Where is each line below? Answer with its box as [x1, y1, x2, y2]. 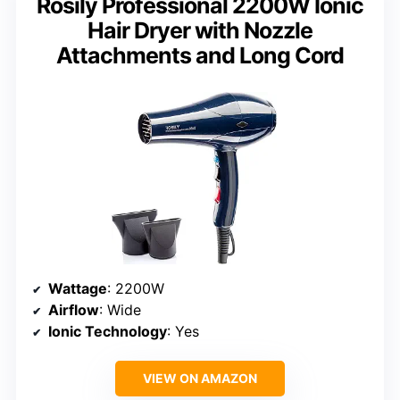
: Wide [99, 301, 141, 320]
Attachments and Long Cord [56, 42, 344, 70]
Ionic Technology [48, 322, 167, 341]
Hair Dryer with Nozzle [87, 17, 312, 45]
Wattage [48, 279, 107, 298]
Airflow [48, 301, 99, 320]
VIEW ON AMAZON [143, 371, 257, 387]
